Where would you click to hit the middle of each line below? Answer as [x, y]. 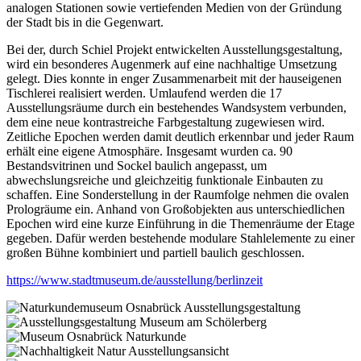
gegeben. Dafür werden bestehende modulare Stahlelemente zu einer [180, 239]
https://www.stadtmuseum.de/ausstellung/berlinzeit [135, 280]
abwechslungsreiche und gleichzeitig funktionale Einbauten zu [165, 180]
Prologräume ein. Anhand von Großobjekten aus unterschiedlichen [176, 210]
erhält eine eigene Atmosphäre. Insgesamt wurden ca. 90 [149, 151]
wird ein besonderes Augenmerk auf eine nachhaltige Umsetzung [172, 64]
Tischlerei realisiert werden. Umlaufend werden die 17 [144, 93]
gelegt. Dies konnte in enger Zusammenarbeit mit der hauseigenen [174, 79]
